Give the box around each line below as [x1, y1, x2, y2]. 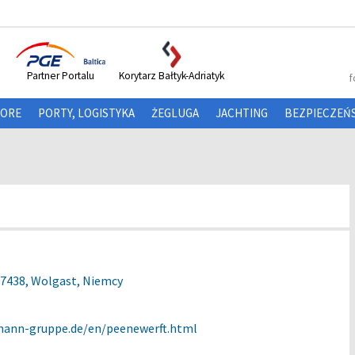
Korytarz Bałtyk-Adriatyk [118, 69, 224, 82]
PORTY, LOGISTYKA [38, 105, 135, 120]
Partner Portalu [26, 69, 94, 82]
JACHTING [216, 105, 268, 120]
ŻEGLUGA [151, 105, 199, 120]
